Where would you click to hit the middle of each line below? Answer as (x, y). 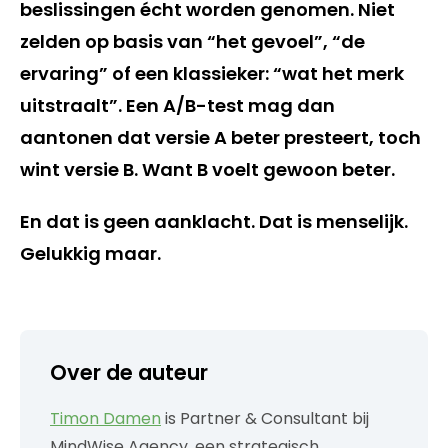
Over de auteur (129, 372)
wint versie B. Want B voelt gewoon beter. (207, 169)
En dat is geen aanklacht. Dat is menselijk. (214, 221)
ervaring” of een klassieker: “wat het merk (212, 73)
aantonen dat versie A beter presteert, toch (220, 137)
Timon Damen (105, 418)
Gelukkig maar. (90, 253)
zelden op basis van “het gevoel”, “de (192, 41)
